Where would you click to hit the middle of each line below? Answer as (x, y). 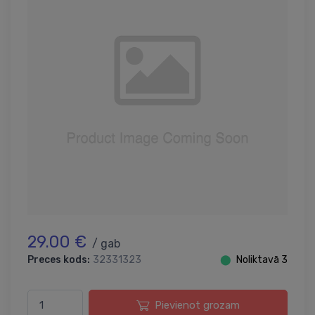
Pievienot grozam (197, 305)
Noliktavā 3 (262, 259)
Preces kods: (59, 259)
